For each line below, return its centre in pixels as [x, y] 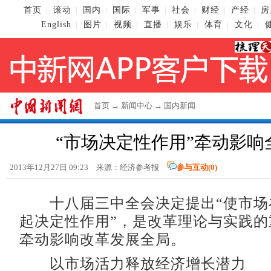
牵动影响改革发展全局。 [103, 240]
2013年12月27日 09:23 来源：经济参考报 [88, 168]
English [56, 24]
